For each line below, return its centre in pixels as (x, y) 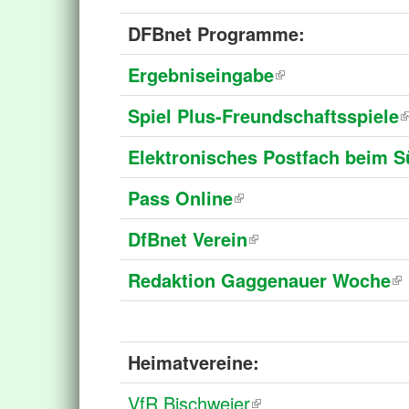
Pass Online (180, 198)
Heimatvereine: (194, 362)
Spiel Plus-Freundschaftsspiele (263, 115)
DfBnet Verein (188, 239)
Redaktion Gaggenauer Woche (259, 280)
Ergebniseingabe (201, 74)
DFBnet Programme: (216, 33)
